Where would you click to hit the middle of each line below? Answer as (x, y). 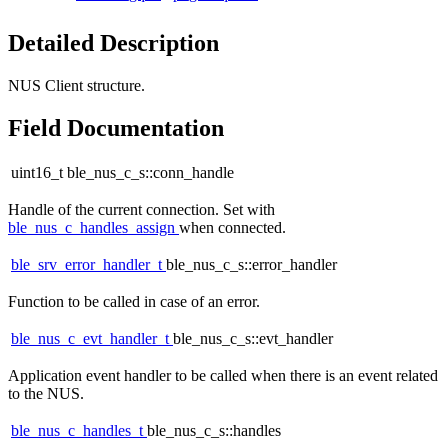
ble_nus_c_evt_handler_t (92, 339)
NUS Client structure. (76, 85)
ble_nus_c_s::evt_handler (253, 339)
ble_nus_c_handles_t (79, 431)
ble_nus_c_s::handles (214, 431)
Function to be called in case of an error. (134, 302)
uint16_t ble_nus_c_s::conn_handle (122, 173)
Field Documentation (116, 127)
